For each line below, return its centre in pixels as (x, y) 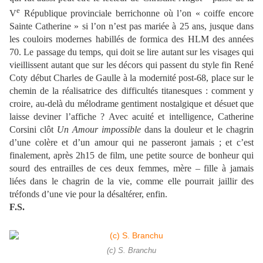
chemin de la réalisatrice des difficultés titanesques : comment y (131, 90)
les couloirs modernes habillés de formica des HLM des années (131, 39)
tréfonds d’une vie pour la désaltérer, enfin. (88, 194)
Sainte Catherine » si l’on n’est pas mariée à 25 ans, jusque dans (131, 26)
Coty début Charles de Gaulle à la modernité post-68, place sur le (131, 77)
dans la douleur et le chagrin (197, 129)
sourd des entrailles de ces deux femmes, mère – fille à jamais (131, 168)
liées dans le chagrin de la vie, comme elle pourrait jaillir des (131, 181)
